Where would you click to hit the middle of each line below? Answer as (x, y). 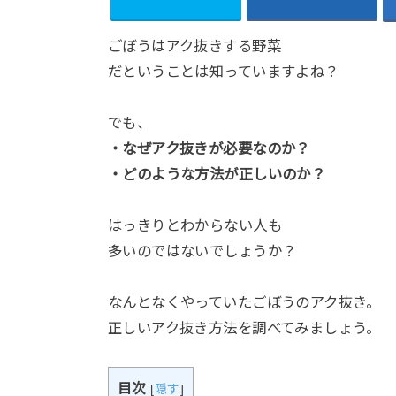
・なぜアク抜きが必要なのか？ (209, 149)
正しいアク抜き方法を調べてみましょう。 (244, 327)
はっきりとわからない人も (195, 226)
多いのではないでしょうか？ (202, 251)
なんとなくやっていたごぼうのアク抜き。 (244, 302)
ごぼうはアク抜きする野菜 (194, 46)
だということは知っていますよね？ (224, 72)
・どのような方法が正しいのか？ (217, 175)
